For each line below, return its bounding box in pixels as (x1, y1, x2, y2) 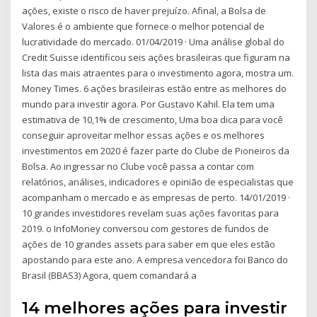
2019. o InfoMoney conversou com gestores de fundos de (22, 222, 270, 236)
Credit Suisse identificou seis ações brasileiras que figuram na (22, 51, 291, 64)
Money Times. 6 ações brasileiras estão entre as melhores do (22, 82, 287, 96)
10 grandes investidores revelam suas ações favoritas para (22, 207, 279, 220)
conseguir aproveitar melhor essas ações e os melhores (22, 129, 265, 142)
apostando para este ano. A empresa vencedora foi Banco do (22, 253, 289, 267)
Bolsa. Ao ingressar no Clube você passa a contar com (22, 160, 255, 173)
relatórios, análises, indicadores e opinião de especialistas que (22, 175, 294, 189)
